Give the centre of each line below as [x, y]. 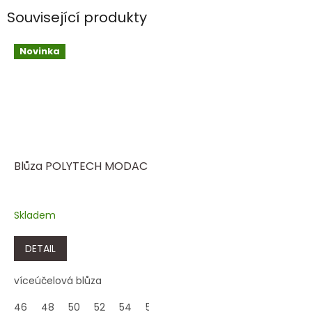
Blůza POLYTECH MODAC [81, 166]
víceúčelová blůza [58, 280]
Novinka [40, 51]
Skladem [35, 215]
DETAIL [40, 248]
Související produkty [77, 18]
